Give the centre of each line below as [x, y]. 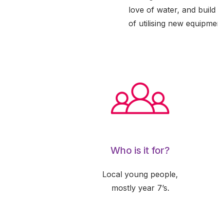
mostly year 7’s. [140, 188]
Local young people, [140, 174]
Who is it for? [140, 150]
